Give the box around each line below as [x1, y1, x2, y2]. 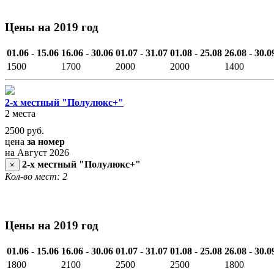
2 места [5, 108, 35, 119]
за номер [27, 136, 65, 147]
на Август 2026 [5, 147, 69, 158]
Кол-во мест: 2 [5, 171, 67, 182]
